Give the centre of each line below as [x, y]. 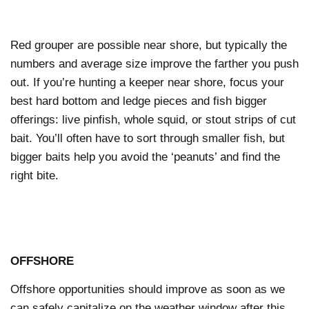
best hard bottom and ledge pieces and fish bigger [139, 101]
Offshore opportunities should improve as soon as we [148, 290]
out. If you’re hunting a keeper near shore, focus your [147, 82]
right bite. [36, 175]
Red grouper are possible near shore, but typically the [149, 45]
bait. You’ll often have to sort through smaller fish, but [148, 138]
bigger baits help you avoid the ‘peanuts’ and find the [145, 157]
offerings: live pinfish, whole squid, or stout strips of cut [153, 119]
